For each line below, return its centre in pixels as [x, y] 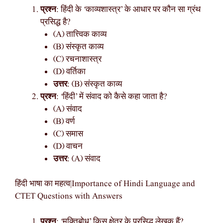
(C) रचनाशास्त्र [77, 59]
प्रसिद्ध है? [56, 22]
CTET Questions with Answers [69, 197]
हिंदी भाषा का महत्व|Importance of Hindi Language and [105, 184]
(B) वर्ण [64, 121]
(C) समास [68, 134]
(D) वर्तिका [69, 72]
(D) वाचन [68, 146]
